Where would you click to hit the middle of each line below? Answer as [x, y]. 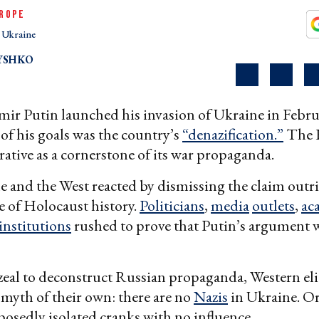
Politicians [172, 205]
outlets [273, 205]
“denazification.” [233, 134]
